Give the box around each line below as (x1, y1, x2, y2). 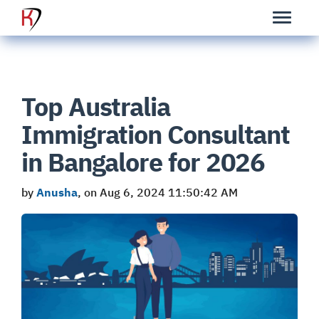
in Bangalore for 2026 (21, 145, 266, 179)
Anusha (36, 185, 78, 199)
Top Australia (21, 90, 170, 123)
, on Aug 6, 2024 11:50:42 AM (78, 185, 238, 199)
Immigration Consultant (21, 117, 291, 151)
